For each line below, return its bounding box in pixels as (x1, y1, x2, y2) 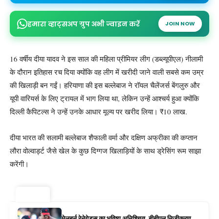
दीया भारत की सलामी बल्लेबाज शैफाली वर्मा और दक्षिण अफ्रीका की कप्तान (10, 132, 197, 142)
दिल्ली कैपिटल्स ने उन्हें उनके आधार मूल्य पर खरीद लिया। (10, 107, 160, 116)
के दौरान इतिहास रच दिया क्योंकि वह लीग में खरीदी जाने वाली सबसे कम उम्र (10, 67, 204, 77)
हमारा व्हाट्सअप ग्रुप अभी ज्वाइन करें (27, 19, 140, 29)
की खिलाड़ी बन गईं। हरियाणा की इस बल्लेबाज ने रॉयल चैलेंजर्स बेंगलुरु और (10, 80, 200, 90)
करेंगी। (10, 159, 29, 169)
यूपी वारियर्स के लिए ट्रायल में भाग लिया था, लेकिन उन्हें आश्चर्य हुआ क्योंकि (10, 93, 199, 103)
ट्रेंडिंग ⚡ (22, 190, 43, 198)
